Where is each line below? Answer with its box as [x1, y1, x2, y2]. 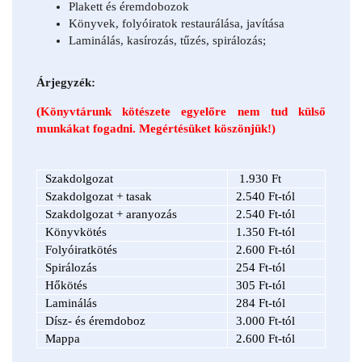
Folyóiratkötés [45, 242, 117, 256]
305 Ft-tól [236, 278, 285, 292]
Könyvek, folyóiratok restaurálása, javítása [69, 16, 284, 30]
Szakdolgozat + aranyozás [45, 207, 177, 221]
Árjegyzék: [36, 75, 95, 89]
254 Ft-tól [236, 260, 285, 274]
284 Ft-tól [236, 296, 285, 309]
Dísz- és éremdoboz [45, 314, 145, 327]
